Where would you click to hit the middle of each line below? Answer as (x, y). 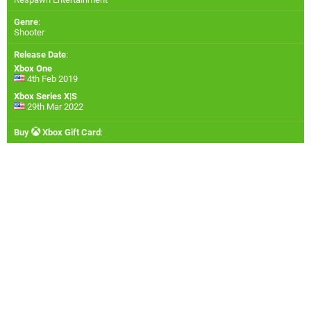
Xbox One (33, 69)
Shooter (29, 33)
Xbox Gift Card (70, 133)
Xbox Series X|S (45, 96)
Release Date (40, 55)
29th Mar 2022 (54, 107)
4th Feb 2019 (51, 79)
